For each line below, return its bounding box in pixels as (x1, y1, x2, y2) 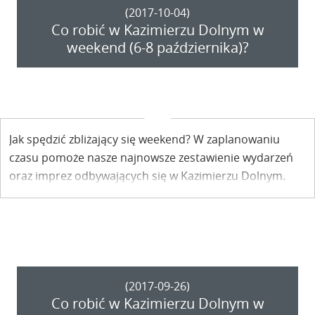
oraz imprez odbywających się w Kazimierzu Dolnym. (9, 168, 285, 184)
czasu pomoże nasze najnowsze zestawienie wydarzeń (9, 150, 293, 166)
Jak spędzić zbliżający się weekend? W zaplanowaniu (9, 131, 280, 148)
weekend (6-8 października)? (66, 38, 249, 58)
